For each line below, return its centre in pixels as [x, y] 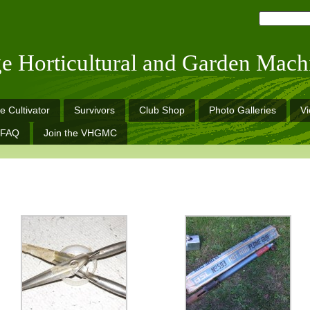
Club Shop [162, 110]
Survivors [94, 110]
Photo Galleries [243, 110]
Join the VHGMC [80, 133]
